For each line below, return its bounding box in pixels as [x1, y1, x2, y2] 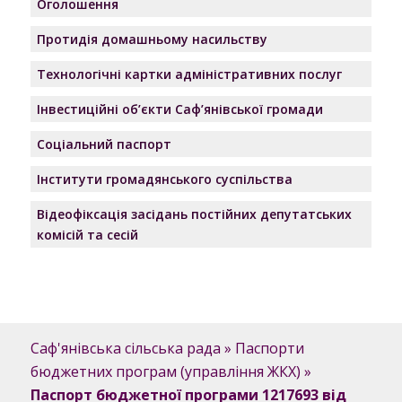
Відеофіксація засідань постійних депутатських [36, 205, 352, 223]
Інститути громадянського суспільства [36, 170, 293, 188]
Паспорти [234, 337, 304, 358]
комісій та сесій [36, 226, 138, 243]
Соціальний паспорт [36, 135, 171, 153]
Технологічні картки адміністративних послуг [36, 66, 342, 83]
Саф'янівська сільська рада [30, 337, 221, 358]
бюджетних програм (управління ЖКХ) [30, 361, 301, 381]
